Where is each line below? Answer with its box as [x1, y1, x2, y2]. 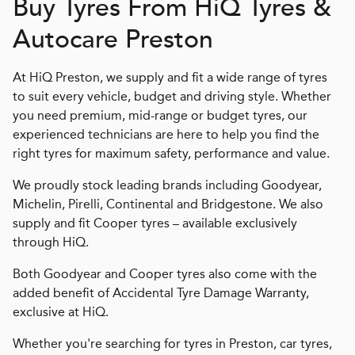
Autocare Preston [13, 24, 213, 55]
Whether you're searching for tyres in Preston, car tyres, [13, 336, 332, 352]
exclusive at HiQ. [13, 304, 109, 320]
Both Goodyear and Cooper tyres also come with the [13, 266, 317, 282]
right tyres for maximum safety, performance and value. [13, 146, 330, 162]
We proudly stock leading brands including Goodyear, [13, 177, 322, 193]
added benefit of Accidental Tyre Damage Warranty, [13, 285, 309, 301]
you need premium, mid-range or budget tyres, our [13, 108, 307, 124]
